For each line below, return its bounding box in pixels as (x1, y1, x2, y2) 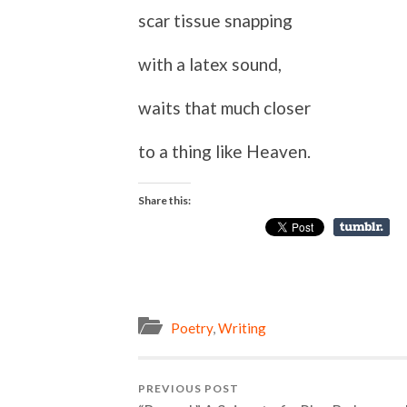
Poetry (171, 320, 213, 337)
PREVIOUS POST (138, 382, 239, 396)
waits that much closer (138, 96, 311, 118)
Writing (218, 320, 266, 337)
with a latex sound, (138, 53, 282, 74)
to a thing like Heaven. (138, 140, 311, 162)
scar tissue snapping (138, 9, 293, 31)
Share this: (138, 193, 191, 207)
